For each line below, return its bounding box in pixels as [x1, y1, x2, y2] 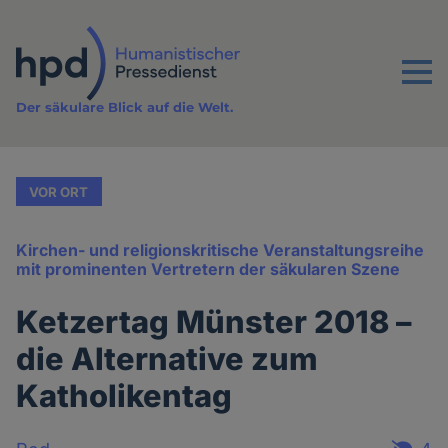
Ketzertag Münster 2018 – [16, 303, 412, 341]
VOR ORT [29, 183, 89, 200]
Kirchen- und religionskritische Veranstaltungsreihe [16, 240, 425, 261]
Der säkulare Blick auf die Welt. [16, 99, 234, 116]
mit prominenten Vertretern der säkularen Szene [16, 259, 401, 280]
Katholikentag [16, 377, 233, 415]
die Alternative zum [16, 340, 319, 378]
